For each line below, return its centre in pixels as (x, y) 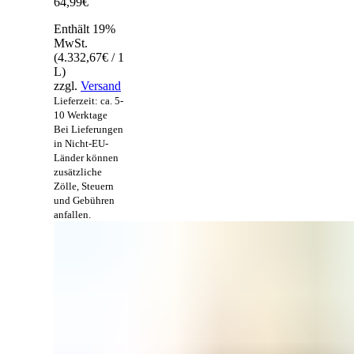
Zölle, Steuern (84, 186)
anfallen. (72, 214)
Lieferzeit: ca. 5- (88, 100)
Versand (101, 85)
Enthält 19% (85, 28)
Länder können (86, 157)
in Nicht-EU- (81, 143)
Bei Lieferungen (88, 129)
